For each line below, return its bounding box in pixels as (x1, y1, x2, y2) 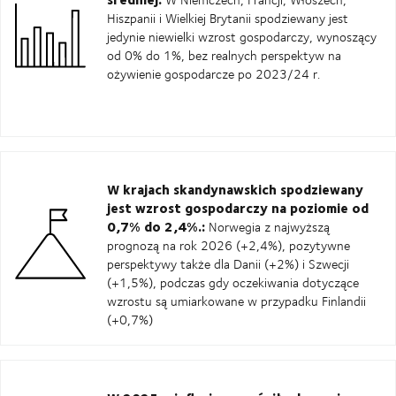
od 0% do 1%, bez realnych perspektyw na (107, 45, 341, 65)
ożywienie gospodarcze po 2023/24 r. (107, 64, 320, 83)
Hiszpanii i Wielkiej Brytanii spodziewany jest (107, 8, 348, 27)
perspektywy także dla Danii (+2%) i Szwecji (107, 254, 349, 273)
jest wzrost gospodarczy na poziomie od (107, 196, 369, 218)
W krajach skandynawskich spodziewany (107, 178, 363, 200)
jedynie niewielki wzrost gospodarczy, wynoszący (107, 27, 377, 46)
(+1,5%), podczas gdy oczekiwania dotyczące (107, 272, 359, 292)
